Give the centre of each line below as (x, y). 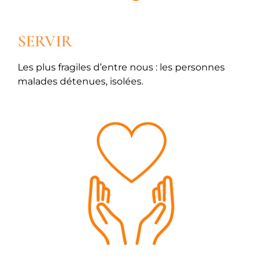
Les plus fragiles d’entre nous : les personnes (121, 67)
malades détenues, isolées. (80, 81)
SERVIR (45, 41)
